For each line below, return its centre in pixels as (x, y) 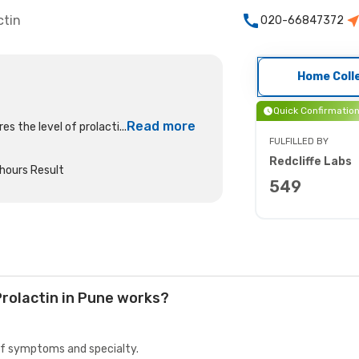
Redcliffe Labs (310, 161)
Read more (161, 126)
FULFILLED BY (298, 141)
